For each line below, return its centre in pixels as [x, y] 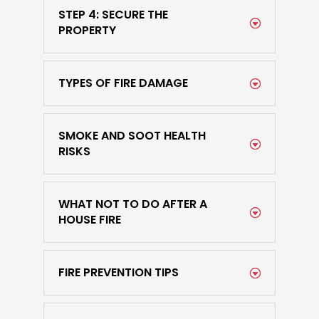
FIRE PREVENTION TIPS [118, 272]
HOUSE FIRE [89, 220]
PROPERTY [87, 30]
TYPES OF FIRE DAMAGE [123, 83]
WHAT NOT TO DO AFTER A [132, 204]
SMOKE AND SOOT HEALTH [132, 136]
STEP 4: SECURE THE [113, 15]
